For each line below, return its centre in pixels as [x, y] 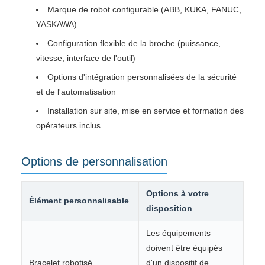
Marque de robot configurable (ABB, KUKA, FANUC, [144, 9]
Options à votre [177, 193]
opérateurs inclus [68, 125]
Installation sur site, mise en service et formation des [146, 110]
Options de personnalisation [94, 161]
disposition [169, 208]
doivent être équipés [184, 248]
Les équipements [178, 233]
